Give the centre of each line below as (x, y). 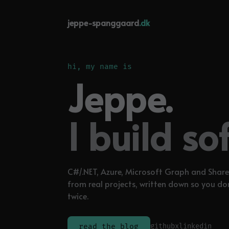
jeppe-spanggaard (103, 22)
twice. (78, 196)
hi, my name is (100, 67)
